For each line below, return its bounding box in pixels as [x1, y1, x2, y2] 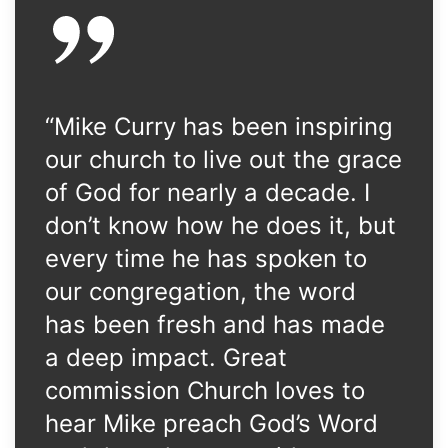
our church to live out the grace [45, 145, 402, 174]
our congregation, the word [45, 277, 356, 306]
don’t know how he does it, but [45, 211, 396, 240]
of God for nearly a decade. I [45, 178, 370, 207]
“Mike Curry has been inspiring [45, 112, 393, 141]
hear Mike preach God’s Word [45, 409, 378, 438]
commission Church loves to [45, 376, 365, 405]
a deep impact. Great [45, 343, 287, 372]
